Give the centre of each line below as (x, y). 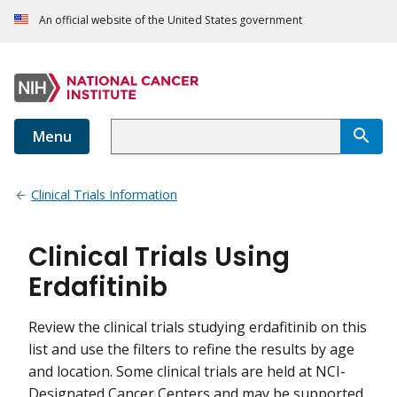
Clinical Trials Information (105, 195)
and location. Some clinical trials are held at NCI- (187, 372)
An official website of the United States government (171, 20)
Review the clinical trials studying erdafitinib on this (198, 327)
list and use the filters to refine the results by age (191, 350)
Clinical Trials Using (159, 257)
